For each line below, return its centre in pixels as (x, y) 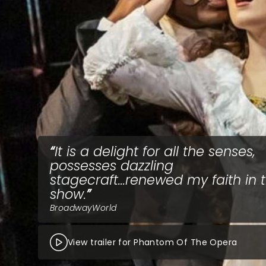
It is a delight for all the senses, (155, 151)
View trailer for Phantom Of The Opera (153, 242)
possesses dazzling (112, 166)
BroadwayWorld (83, 208)
